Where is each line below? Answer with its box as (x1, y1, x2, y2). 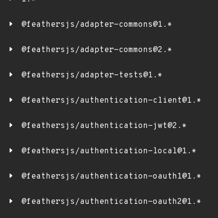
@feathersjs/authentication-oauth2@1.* (21, 197, 201, 207)
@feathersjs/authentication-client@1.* (21, 96, 201, 106)
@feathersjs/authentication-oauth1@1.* (21, 172, 201, 182)
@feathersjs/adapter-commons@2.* (21, 45, 172, 55)
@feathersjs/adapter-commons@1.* (21, 20, 172, 30)
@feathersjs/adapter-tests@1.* (21, 71, 163, 80)
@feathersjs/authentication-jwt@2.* (21, 121, 187, 131)
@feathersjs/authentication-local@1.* (21, 146, 197, 156)
